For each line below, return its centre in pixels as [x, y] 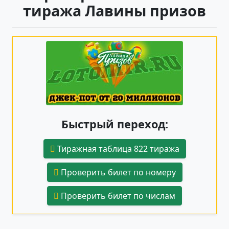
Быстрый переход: [114, 124]
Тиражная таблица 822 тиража [117, 148]
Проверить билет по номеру [117, 172]
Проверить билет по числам [117, 196]
